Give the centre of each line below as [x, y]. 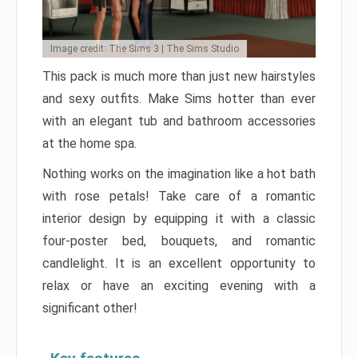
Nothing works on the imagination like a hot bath [179, 173]
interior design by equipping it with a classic [179, 218]
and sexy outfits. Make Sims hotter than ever [179, 98]
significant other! [90, 308]
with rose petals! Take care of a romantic [179, 196]
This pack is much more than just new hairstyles [179, 76]
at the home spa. [89, 143]
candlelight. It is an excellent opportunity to [179, 263]
